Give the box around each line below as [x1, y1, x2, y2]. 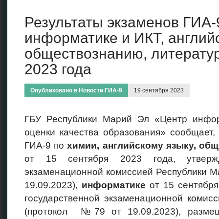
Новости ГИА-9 [79, 87, 122, 94]
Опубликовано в [30, 87, 79, 94]
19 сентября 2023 [134, 87, 184, 94]
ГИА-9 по [24, 140, 67, 151]
